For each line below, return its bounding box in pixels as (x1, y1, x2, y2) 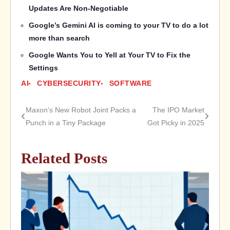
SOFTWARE (109, 79, 152, 88)
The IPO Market (152, 106, 204, 114)
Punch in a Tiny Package (26, 119, 106, 127)
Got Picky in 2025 (147, 119, 204, 127)
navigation (21, 132, 85, 148)
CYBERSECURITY (37, 79, 101, 88)
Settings (29, 64, 59, 72)
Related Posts (21, 150, 107, 167)
